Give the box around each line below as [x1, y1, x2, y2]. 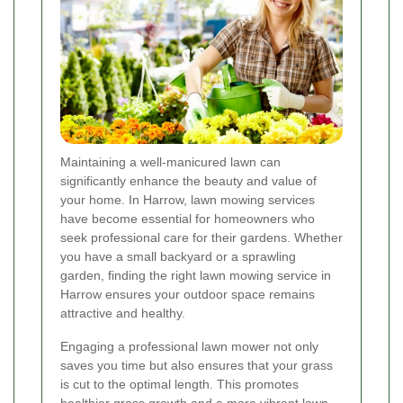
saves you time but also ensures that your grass [60, 358, 333, 373]
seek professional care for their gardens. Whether [60, 230, 343, 246]
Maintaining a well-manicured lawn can [60, 155, 281, 170]
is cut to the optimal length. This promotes [60, 377, 299, 392]
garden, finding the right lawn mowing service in [60, 268, 331, 283]
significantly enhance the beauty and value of [60, 174, 317, 189]
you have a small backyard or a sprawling [60, 249, 296, 264]
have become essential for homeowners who [60, 211, 315, 227]
